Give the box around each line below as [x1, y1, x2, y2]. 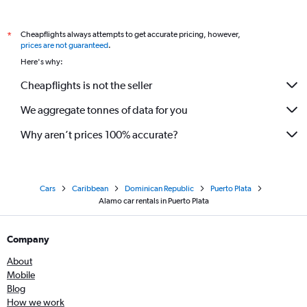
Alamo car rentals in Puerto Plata [98, 196, 209, 206]
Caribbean [71, 184, 108, 193]
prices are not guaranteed [21, 40, 108, 50]
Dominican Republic [124, 184, 194, 193]
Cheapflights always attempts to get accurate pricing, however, [21, 29, 241, 39]
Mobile [7, 269, 35, 280]
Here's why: [21, 57, 63, 66]
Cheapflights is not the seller [21, 78, 152, 92]
